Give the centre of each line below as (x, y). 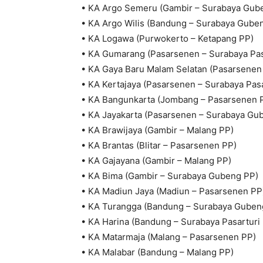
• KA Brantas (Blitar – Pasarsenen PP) (159, 146)
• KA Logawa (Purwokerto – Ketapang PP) (167, 39)
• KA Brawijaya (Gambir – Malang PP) (157, 130)
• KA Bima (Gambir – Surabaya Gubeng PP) (170, 176)
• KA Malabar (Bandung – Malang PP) (157, 252)
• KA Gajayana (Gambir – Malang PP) (156, 161)
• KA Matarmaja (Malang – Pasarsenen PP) (168, 237)
